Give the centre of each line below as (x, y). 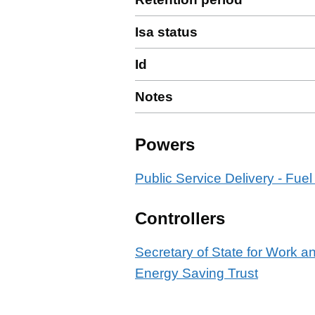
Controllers (180, 218)
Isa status (166, 32)
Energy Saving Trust (197, 273)
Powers (165, 144)
